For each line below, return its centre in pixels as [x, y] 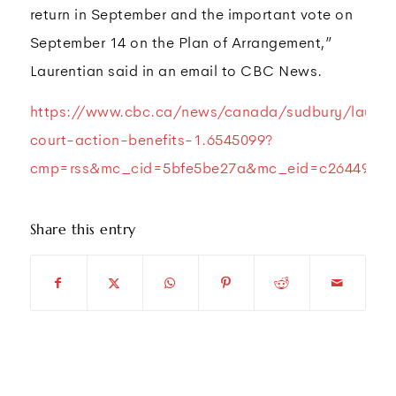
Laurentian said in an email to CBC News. [176, 71]
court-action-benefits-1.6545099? [152, 140]
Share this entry [83, 229]
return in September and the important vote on [191, 14]
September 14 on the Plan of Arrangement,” [181, 42]
